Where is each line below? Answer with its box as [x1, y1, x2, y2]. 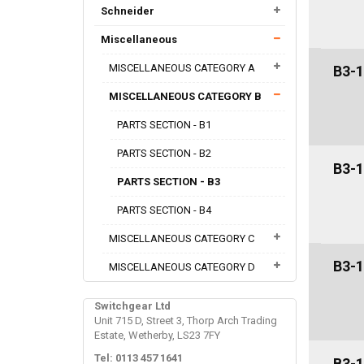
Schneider [101, 4, 154, 17]
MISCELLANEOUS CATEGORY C [109, 232, 254, 245]
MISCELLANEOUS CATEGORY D [109, 260, 255, 273]
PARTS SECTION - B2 [117, 146, 211, 159]
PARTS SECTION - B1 [117, 118, 211, 131]
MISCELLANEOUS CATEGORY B [109, 89, 262, 102]
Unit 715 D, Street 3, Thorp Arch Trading [94, 314, 277, 327]
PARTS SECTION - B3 [117, 175, 220, 188]
